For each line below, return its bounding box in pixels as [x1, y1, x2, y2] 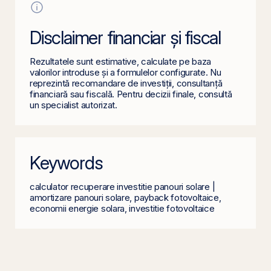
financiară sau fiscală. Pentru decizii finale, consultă [30, 88, 232, 100]
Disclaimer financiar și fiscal [30, 27, 221, 48]
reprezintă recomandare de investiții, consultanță [30, 77, 223, 89]
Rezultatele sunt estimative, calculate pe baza [30, 56, 212, 67]
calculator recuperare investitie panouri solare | [30, 181, 215, 192]
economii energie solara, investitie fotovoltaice [30, 203, 215, 214]
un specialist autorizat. [30, 99, 117, 111]
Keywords [30, 152, 103, 174]
